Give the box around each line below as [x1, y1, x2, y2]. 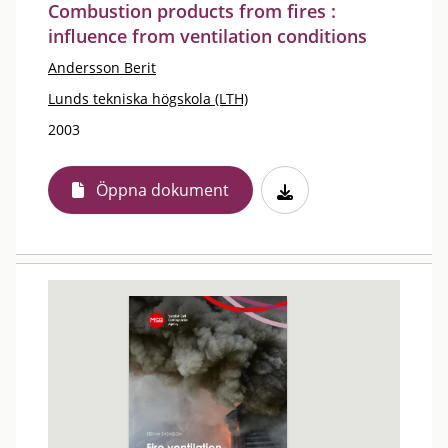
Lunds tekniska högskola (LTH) [48, 89, 248, 108]
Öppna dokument [96, 179, 229, 201]
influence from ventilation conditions [48, 24, 367, 48]
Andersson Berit [48, 58, 156, 77]
